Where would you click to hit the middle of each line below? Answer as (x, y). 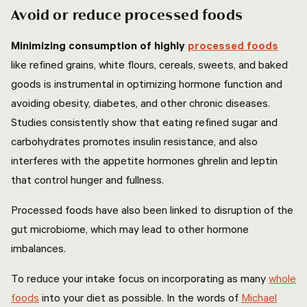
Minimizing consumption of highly (99, 45)
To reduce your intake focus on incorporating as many (140, 278)
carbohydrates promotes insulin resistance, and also (134, 141)
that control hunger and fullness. (90, 180)
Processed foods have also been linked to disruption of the (152, 210)
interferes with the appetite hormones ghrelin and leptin (144, 160)
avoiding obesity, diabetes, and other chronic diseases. (140, 103)
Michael (259, 297)
